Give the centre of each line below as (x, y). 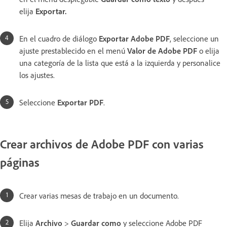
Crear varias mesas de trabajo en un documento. (99, 196)
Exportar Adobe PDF (134, 39)
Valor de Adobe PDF (162, 51)
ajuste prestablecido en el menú (73, 51)
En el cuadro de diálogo (59, 39)
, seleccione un (194, 39)
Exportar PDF (80, 103)
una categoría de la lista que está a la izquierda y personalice (120, 63)
